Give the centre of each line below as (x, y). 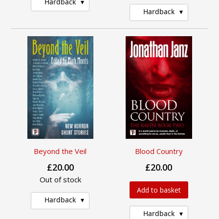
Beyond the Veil (60, 151)
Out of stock (60, 180)
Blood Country (159, 151)
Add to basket (159, 190)
